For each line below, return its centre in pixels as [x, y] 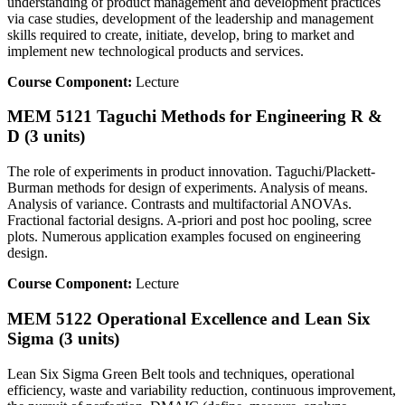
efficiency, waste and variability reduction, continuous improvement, [202, 390]
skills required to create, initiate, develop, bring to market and [181, 34]
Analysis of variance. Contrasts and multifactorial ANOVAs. [179, 204]
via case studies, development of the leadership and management [190, 18]
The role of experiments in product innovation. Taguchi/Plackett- [191, 172]
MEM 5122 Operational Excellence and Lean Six [189, 318]
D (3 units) [46, 137]
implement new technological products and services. [155, 51]
